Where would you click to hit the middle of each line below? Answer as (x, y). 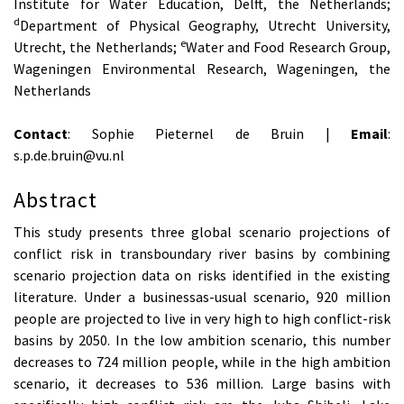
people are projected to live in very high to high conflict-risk (202, 318)
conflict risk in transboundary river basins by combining (202, 253)
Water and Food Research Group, (288, 47)
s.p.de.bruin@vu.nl (69, 156)
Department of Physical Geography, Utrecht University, (205, 26)
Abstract (56, 200)
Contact (41, 134)
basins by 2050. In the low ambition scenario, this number (202, 340)
